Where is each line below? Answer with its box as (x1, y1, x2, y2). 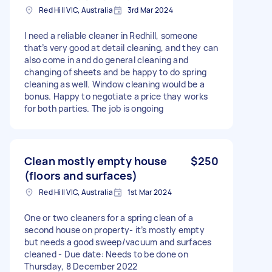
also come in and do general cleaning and (24, 53, 188, 66)
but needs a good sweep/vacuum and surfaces (24, 236, 212, 248)
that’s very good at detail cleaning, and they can (24, 41, 219, 53)
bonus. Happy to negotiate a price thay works (24, 90, 208, 102)
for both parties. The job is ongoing (24, 102, 163, 114)
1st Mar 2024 (127, 186, 172, 197)
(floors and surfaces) (24, 168, 138, 183)
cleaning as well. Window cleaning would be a (24, 78, 205, 90)
